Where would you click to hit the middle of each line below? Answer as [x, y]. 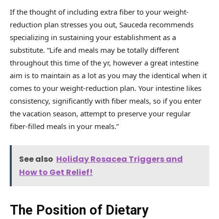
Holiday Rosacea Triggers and [120, 159]
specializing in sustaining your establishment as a [93, 37]
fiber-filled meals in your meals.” [64, 126]
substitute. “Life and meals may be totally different [94, 50]
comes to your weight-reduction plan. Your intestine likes [106, 88]
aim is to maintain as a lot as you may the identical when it [108, 75]
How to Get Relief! [56, 172]
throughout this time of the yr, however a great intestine [104, 62]
